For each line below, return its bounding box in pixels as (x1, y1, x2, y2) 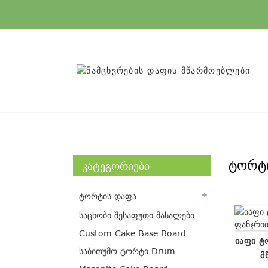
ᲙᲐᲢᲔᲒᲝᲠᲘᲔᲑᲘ (82, 159, 150, 172)
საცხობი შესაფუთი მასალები (79, 209, 194, 220)
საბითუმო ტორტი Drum (79, 245, 175, 256)
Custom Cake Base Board (79, 227, 186, 238)
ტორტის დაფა (79, 190, 136, 201)
